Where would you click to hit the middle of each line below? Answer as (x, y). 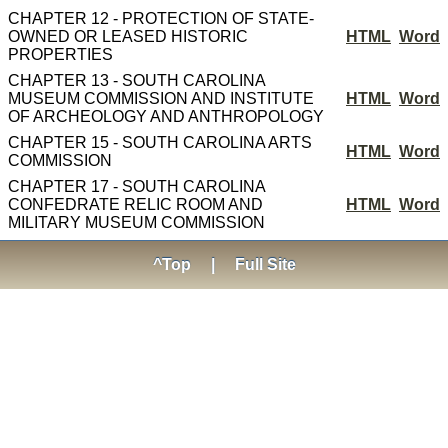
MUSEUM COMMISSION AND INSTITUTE (161, 98)
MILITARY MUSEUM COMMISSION (136, 222)
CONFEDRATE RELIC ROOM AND (135, 204)
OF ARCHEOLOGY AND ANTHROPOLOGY (166, 116)
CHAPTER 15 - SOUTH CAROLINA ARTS (160, 142)
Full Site (265, 264)
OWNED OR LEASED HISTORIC (128, 36)
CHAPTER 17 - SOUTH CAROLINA (136, 186)
